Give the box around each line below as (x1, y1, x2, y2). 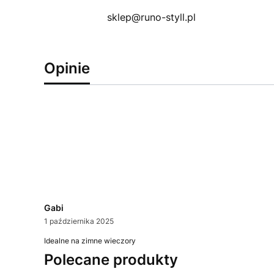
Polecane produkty (44, 251, 178, 269)
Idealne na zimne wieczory (44, 236, 136, 246)
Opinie (44, 59, 90, 78)
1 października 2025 (44, 217, 114, 226)
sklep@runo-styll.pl (106, 11, 196, 24)
